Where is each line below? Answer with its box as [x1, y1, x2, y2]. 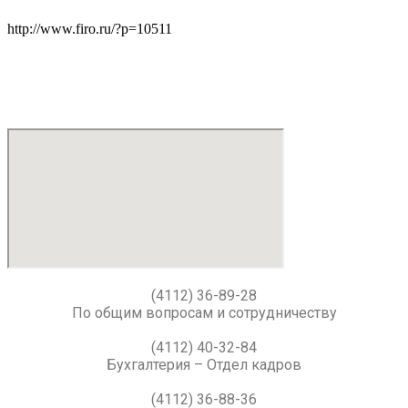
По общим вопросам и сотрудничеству [71, 304, 337, 321]
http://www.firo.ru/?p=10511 [7, 21, 172, 36]
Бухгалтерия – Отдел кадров [107, 356, 301, 373]
